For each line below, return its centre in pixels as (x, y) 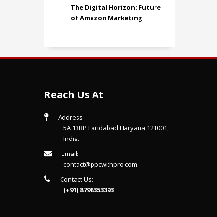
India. (71, 139)
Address (70, 117)
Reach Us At (74, 95)
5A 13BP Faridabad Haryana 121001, (116, 128)
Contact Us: (77, 179)
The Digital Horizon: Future (116, 7)
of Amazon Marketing (107, 18)
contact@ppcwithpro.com (100, 164)
